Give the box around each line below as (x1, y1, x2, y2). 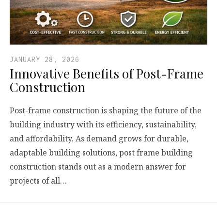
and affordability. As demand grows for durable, (10, 133, 188, 144)
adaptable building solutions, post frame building (10, 147, 193, 158)
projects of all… (10, 175, 67, 186)
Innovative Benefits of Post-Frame (10, 64, 203, 82)
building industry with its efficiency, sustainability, (10, 119, 197, 130)
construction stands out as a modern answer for (10, 161, 186, 172)
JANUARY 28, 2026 (10, 55, 79, 63)
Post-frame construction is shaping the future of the (10, 105, 201, 116)
